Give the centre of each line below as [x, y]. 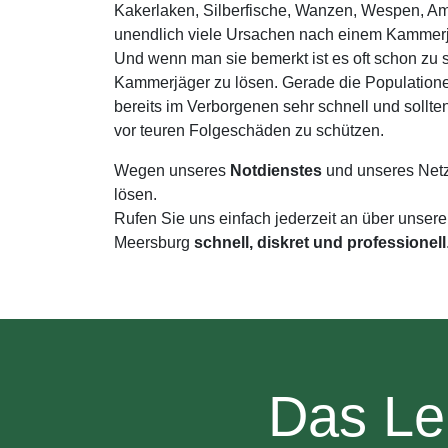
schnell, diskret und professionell [320, 242]
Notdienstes [276, 170]
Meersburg [154, 242]
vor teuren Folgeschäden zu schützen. [249, 130]
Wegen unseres [172, 170]
